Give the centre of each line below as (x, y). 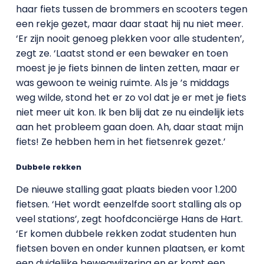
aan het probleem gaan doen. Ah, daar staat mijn (129, 127)
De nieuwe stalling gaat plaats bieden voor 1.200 (126, 189)
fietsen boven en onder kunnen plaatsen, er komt (130, 248)
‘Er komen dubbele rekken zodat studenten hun (126, 233)
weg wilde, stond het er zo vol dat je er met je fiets (131, 98)
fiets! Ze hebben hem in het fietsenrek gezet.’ (121, 142)
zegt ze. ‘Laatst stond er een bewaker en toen (122, 54)
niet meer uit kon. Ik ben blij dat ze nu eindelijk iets (130, 113)
